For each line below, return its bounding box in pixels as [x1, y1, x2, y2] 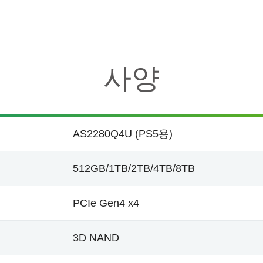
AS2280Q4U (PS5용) [73, 127, 173, 140]
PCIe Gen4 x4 [73, 197, 139, 209]
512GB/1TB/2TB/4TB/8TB [73, 162, 195, 174]
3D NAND [73, 231, 119, 244]
